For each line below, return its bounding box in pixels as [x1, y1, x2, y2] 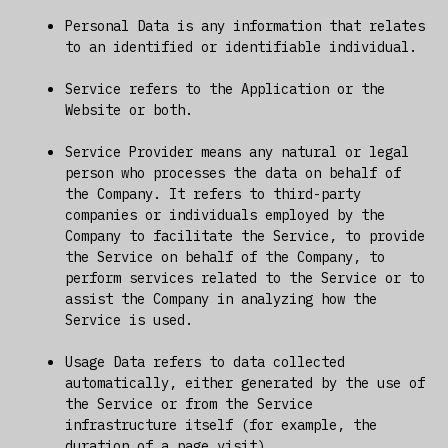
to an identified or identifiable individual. [64, 37, 417, 56]
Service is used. [64, 310, 193, 329]
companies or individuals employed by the [64, 205, 385, 224]
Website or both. [64, 100, 193, 119]
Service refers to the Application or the [64, 79, 385, 98]
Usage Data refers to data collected [64, 352, 345, 371]
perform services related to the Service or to [64, 268, 425, 287]
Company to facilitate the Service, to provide [64, 226, 425, 245]
